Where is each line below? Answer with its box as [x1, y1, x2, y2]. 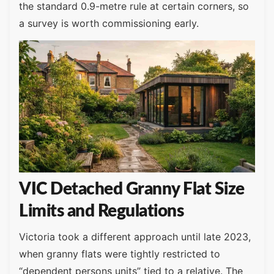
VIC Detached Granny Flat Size [19, 180, 245, 198]
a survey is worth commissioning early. [19, 17, 199, 29]
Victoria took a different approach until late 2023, [19, 230, 251, 243]
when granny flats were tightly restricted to [19, 247, 220, 260]
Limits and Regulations [19, 202, 183, 220]
